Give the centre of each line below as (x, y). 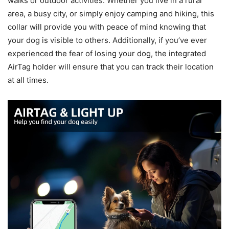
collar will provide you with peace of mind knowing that (107, 27)
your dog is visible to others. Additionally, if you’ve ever (107, 40)
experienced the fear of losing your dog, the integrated (107, 53)
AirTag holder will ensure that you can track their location (111, 66)
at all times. (28, 80)
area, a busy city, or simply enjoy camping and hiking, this (111, 13)
